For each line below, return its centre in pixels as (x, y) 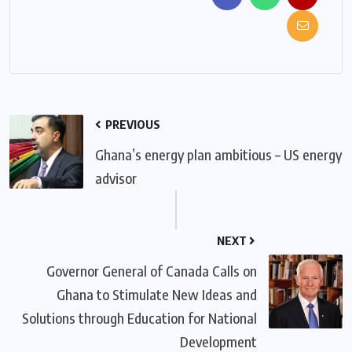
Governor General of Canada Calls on (152, 270)
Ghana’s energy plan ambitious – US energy (218, 154)
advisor (116, 178)
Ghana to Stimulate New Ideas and (157, 294)
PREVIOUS (132, 124)
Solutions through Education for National (139, 317)
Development (218, 341)
